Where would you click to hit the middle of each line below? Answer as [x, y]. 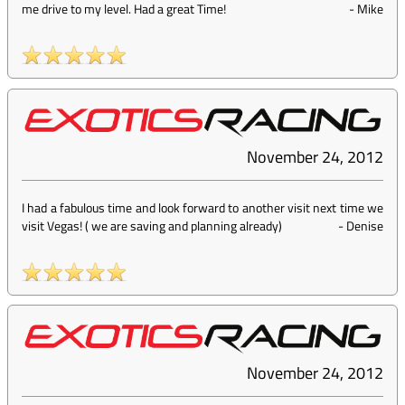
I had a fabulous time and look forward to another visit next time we [202, 208]
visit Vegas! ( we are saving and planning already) [152, 226]
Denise [365, 226]
